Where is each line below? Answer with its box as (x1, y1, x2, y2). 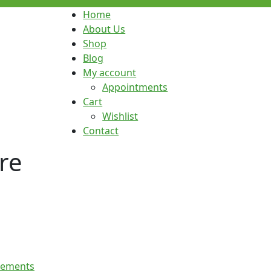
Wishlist (102, 109, 139, 123)
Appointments (102, 80, 168, 94)
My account (83, 66, 137, 80)
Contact (83, 124, 119, 138)
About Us (83, 22, 126, 36)
